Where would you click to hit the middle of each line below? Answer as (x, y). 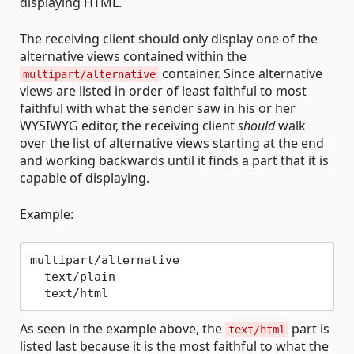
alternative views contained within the (133, 56)
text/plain (72, 276)
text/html (257, 330)
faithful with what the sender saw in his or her (158, 109)
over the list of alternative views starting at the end (172, 143)
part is (309, 329)
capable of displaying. (85, 178)
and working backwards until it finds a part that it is (174, 161)
